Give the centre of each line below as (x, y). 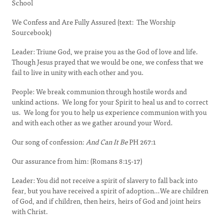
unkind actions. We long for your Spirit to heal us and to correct (110, 102)
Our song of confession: (49, 142)
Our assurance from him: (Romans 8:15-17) (77, 161)
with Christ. (30, 211)
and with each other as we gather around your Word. (92, 122)
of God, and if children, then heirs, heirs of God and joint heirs (106, 201)
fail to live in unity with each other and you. (78, 72)
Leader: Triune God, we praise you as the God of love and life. (106, 51)
